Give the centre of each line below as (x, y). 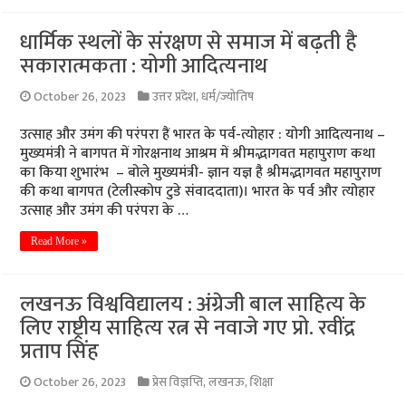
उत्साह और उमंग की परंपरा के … (105, 211)
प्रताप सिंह (60, 352)
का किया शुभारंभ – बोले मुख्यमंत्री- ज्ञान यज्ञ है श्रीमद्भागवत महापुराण (201, 173)
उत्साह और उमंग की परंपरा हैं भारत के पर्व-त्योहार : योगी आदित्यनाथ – (203, 135)
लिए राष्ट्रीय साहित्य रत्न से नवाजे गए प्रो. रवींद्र (188, 328)
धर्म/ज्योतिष (228, 97)
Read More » (59, 241)
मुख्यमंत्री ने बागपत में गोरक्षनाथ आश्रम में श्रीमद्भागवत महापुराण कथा (198, 154)
